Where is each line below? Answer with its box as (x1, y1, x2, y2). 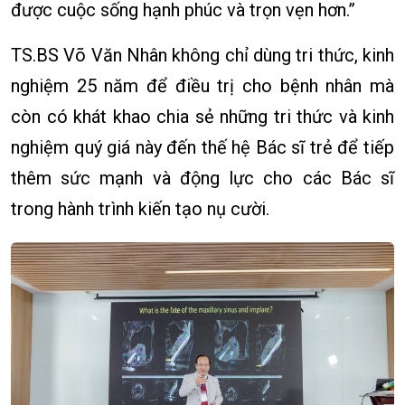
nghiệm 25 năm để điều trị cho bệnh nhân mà (11, 74, 394, 97)
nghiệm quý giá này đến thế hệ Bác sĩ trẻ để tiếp (11, 136, 394, 158)
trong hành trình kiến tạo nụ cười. (11, 197, 269, 220)
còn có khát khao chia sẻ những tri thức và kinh (11, 105, 394, 127)
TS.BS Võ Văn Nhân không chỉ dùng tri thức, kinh (11, 43, 394, 66)
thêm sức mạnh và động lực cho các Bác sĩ (11, 166, 394, 189)
